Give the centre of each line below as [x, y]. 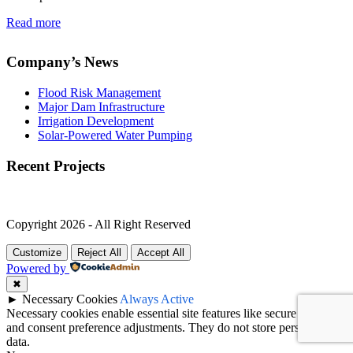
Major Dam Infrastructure [101, 106]
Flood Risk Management [99, 92]
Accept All [161, 253]
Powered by [36, 269]
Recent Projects [56, 165]
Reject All [99, 253]
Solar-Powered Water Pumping [115, 135]
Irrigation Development [96, 121]
